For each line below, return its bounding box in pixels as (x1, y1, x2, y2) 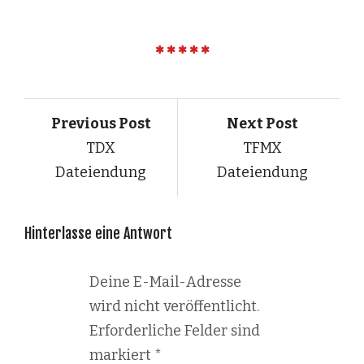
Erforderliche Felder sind (89, 321, 260, 340)
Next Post (227, 114, 299, 132)
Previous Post (50, 114, 151, 132)
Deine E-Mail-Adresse (89, 272, 241, 291)
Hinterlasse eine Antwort (24, 223, 172, 242)
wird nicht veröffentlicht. (89, 297, 259, 315)
